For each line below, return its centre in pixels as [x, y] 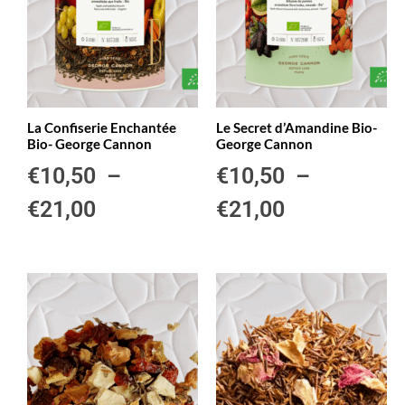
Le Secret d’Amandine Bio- [297, 128]
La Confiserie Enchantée [102, 128]
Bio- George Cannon [89, 144]
